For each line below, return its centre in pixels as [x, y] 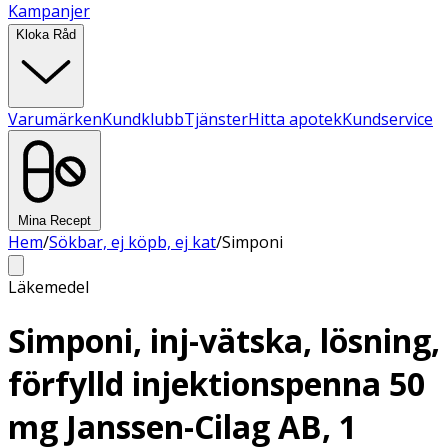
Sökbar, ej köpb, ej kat [132, 242]
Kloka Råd [46, 34]
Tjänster [216, 119]
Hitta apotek [295, 119]
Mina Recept [54, 220]
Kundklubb [143, 119]
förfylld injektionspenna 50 [216, 384]
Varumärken [55, 119]
